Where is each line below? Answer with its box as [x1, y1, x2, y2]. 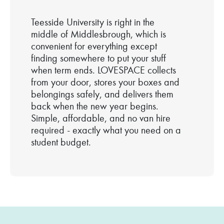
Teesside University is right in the [31, 16, 154, 28]
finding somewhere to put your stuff [31, 52, 166, 64]
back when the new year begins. [31, 100, 158, 112]
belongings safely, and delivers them [31, 88, 173, 100]
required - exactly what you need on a [31, 124, 181, 136]
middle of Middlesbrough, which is [31, 28, 166, 40]
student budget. [31, 136, 91, 148]
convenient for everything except [31, 40, 157, 52]
